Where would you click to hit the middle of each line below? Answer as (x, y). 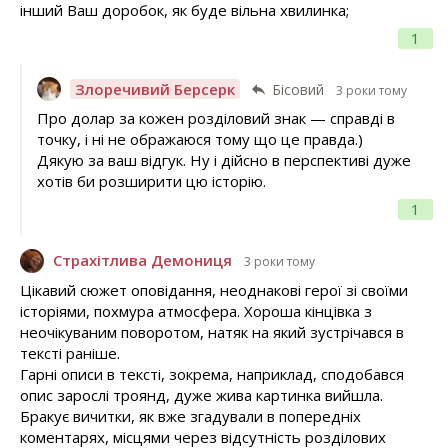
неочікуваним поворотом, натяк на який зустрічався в (212, 331)
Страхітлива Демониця (142, 260)
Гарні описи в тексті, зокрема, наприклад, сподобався (212, 373)
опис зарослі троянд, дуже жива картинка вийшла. (201, 394)
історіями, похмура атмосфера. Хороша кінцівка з (196, 310)
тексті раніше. (70, 352)
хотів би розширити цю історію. (151, 181)
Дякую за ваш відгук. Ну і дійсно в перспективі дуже (223, 160)
